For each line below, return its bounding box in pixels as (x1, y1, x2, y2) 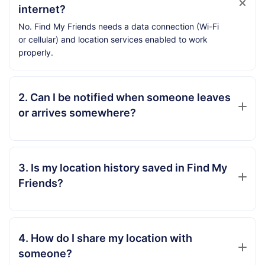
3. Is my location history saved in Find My (18, 161, 227, 174)
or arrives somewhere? (18, 106, 136, 119)
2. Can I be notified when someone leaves (18, 91, 231, 104)
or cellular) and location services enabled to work (18, 34, 208, 45)
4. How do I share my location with (18, 232, 192, 245)
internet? (18, 3, 66, 16)
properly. (18, 47, 53, 58)
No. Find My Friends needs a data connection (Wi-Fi (18, 21, 219, 32)
